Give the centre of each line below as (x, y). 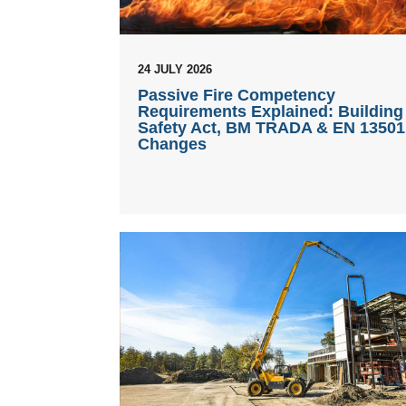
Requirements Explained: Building (271, 111)
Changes (172, 144)
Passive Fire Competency (237, 95)
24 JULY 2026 (175, 69)
